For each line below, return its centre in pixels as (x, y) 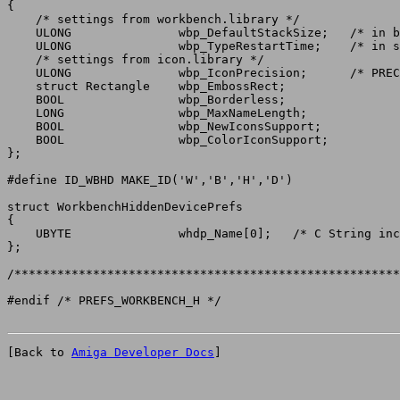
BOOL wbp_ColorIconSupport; (36, 140)
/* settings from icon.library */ (136, 59)
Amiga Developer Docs (143, 352)
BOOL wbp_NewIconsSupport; (36, 126)
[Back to (39, 352)
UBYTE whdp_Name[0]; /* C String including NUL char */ (39, 233)
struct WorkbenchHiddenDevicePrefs (125, 207)
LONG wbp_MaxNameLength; (36, 113)
